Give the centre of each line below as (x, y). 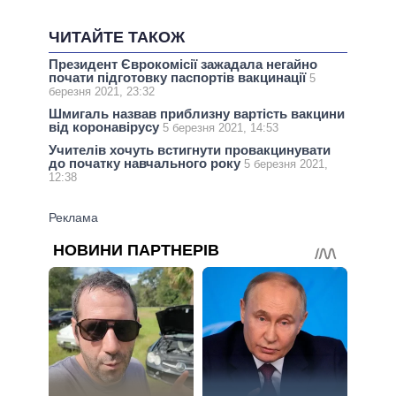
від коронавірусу (106, 127)
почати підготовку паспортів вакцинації (179, 78)
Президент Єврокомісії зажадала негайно (183, 65)
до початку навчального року (146, 164)
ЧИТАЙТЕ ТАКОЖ (117, 38)
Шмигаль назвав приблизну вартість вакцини (197, 114)
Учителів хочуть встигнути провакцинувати (190, 150)
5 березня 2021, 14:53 (221, 128)
